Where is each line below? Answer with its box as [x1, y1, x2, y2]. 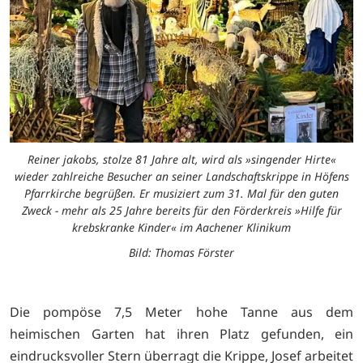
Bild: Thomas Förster [129, 244, 234, 260]
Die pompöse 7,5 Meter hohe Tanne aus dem [10, 302, 353, 321]
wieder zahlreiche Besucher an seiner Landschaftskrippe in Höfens [14, 168, 349, 184]
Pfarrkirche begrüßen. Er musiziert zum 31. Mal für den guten [24, 185, 339, 201]
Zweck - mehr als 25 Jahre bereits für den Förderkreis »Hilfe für [21, 202, 342, 218]
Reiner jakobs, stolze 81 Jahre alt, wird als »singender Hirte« [27, 151, 336, 167]
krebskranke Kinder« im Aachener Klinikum [72, 219, 291, 235]
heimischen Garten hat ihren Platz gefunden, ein [10, 324, 353, 343]
